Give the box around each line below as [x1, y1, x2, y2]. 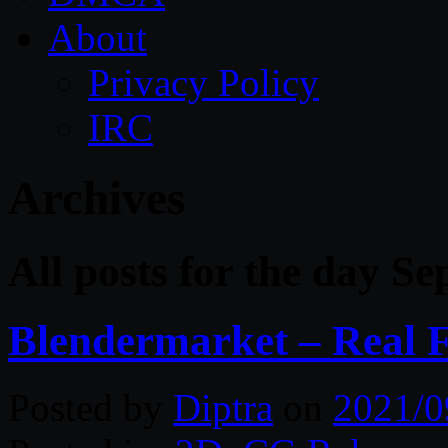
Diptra [173, 385, 273, 429]
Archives [8, 172, 185, 225]
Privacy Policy [88, 61, 319, 104]
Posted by [8, 385, 173, 429]
